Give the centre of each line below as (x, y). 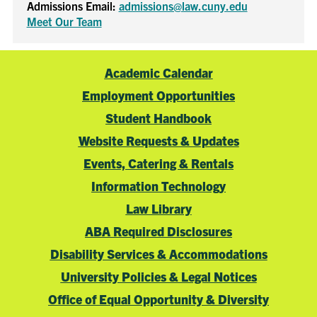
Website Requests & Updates (158, 141)
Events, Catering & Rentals (158, 163)
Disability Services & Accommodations (158, 254)
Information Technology (158, 186)
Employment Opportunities (158, 96)
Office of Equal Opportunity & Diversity (158, 299)
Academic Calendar (158, 73)
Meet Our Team (64, 22)
